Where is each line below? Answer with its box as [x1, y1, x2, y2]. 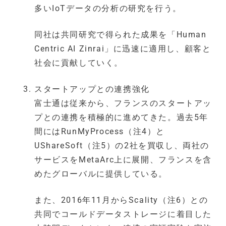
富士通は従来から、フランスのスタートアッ [34, 98, 212, 108]
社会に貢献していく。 [34, 58, 123, 68]
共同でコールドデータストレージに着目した [34, 209, 212, 219]
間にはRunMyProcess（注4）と [34, 127, 165, 137]
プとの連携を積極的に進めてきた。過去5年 [34, 112, 209, 123]
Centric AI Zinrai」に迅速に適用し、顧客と [34, 44, 211, 54]
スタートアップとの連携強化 [34, 84, 150, 94]
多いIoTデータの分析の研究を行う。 [34, 4, 182, 14]
